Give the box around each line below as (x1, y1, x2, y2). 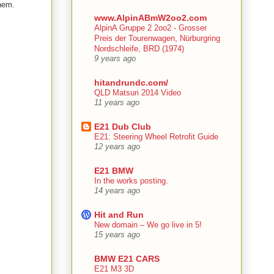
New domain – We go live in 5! (94, 220, 202, 230)
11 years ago (94, 98, 139, 108)
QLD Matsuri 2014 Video (94, 88, 181, 98)
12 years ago (94, 143, 140, 152)
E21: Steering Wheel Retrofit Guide (94, 132, 218, 142)
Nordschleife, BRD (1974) (94, 44, 184, 54)
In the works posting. (94, 176, 168, 186)
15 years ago (94, 231, 140, 240)
